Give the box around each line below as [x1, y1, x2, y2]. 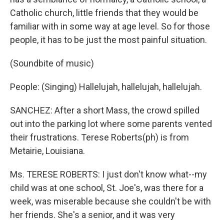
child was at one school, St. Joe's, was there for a [10, 182, 203, 193]
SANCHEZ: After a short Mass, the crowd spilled [10, 105, 199, 115]
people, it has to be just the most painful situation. [10, 34, 207, 45]
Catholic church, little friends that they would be [10, 7, 198, 18]
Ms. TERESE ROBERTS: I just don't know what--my [10, 169, 207, 179]
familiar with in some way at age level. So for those [10, 21, 210, 31]
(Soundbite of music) [10, 58, 94, 68]
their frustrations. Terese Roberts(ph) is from [10, 132, 189, 142]
